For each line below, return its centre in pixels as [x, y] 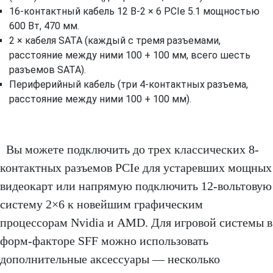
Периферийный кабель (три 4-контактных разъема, [129, 85]
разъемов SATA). [48, 70]
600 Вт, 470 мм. [44, 26]
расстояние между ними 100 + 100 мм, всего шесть [130, 55]
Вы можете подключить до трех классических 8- [133, 150]
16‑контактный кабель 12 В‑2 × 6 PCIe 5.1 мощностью [134, 12]
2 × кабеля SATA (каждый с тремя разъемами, [115, 41]
